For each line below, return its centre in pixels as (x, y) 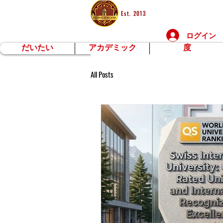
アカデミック (112, 48)
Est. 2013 (133, 13)
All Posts (102, 74)
